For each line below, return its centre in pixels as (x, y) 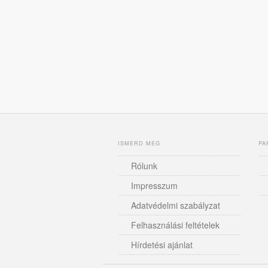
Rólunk (144, 166)
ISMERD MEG (139, 143)
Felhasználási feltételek (175, 225)
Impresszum (154, 185)
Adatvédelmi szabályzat (176, 205)
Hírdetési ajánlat (162, 245)
